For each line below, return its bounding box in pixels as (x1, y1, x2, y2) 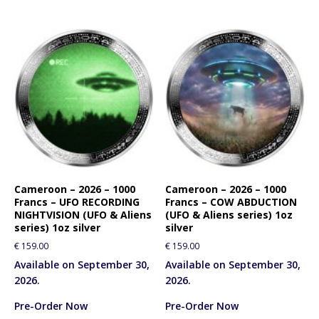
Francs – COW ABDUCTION (165, 195, 298, 209)
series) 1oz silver (14, 221, 100, 235)
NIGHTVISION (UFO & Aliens (14, 208, 152, 222)
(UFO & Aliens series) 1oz (165, 208, 293, 222)
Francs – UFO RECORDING (14, 195, 140, 209)
